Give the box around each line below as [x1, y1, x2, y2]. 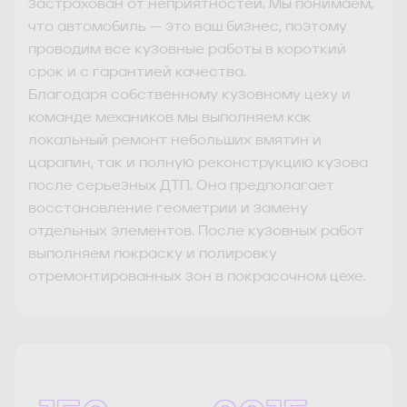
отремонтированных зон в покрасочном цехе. [28, 270, 366, 285]
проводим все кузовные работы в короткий [28, 43, 346, 58]
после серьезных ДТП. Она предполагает [28, 179, 334, 194]
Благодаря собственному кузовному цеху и [28, 88, 351, 104]
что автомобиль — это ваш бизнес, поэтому [28, 20, 347, 35]
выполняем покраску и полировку [28, 247, 277, 263]
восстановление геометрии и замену [28, 202, 308, 217]
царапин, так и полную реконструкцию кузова [28, 156, 368, 172]
